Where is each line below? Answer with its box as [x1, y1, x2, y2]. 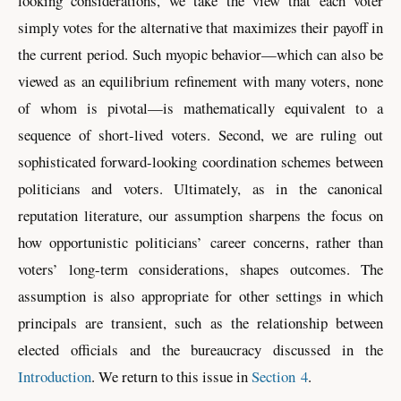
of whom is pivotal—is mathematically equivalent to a [18, 97, 383, 118]
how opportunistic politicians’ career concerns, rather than [18, 231, 383, 252]
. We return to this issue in [91, 365, 252, 387]
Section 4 [252, 365, 308, 387]
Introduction [18, 365, 91, 387]
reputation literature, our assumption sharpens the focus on [18, 204, 383, 226]
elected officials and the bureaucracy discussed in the [18, 338, 383, 360]
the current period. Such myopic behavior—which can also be [18, 43, 383, 64]
